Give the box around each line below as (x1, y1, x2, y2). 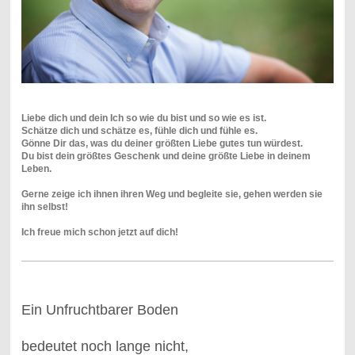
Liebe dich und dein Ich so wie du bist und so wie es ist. (21, 112, 266, 124)
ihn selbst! (21, 200, 68, 212)
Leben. (21, 162, 52, 174)
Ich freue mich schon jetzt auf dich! (21, 226, 178, 238)
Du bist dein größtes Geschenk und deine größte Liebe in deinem (21, 150, 311, 162)
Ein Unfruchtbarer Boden (21, 301, 178, 318)
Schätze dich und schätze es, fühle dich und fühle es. (21, 124, 258, 136)
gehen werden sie (242, 188, 323, 200)
